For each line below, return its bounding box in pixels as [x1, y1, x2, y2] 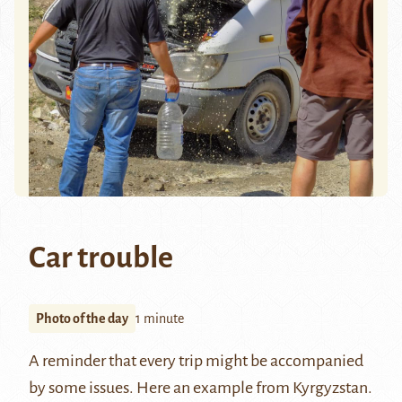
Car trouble [29, 241, 173, 275]
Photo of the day [36, 311, 128, 327]
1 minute [135, 311, 184, 327]
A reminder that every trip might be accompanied [29, 352, 363, 371]
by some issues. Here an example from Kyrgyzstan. [29, 379, 372, 398]
